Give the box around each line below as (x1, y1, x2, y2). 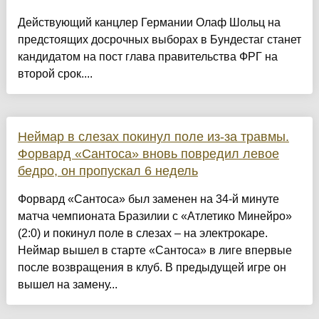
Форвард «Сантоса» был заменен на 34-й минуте (17, 193, 279, 206)
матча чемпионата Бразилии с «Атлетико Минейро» (17, 210, 292, 223)
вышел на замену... (17, 278, 117, 291)
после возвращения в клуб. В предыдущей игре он (17, 261, 286, 274)
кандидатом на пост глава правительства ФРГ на (17, 51, 278, 63)
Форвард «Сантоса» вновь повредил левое (17, 147, 279, 162)
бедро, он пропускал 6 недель (17, 164, 198, 179)
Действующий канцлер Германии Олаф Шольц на (17, 16, 281, 29)
